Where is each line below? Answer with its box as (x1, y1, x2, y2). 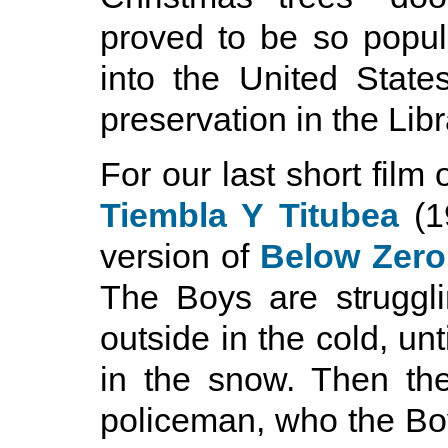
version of (100, 237, 261, 275)
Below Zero (260, 237, 446, 275)
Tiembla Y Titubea (100, 196, 399, 234)
